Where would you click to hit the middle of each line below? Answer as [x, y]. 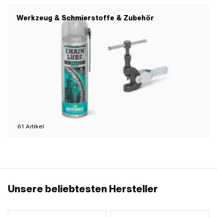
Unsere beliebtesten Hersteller [83, 189]
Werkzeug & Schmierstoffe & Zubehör [85, 18]
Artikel [34, 126]
